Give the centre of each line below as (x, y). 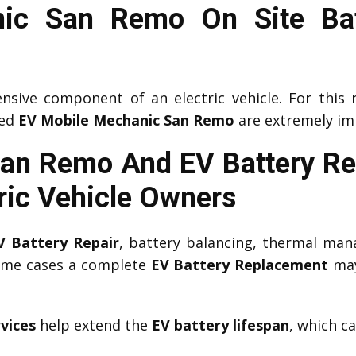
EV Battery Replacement (240, 264)
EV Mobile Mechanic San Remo (126, 120)
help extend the (94, 325)
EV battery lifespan (221, 325)
